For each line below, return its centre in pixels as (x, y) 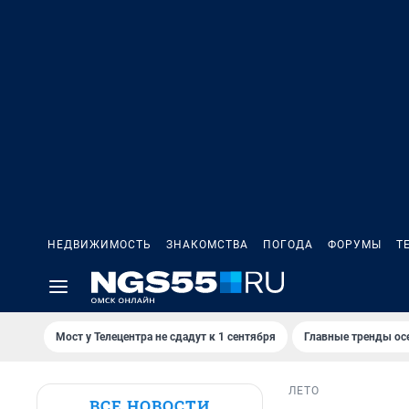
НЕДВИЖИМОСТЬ (100, 245)
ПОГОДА (288, 245)
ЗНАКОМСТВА (207, 245)
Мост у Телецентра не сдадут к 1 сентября (166, 337)
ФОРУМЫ (355, 245)
